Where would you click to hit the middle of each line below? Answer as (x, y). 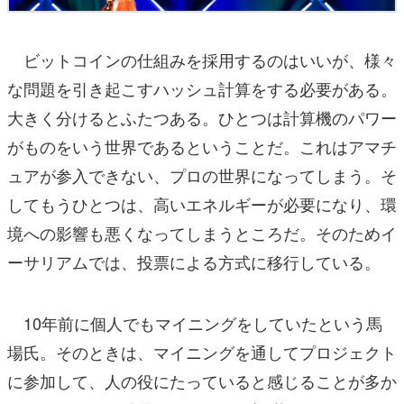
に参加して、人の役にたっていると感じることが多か (202, 380)
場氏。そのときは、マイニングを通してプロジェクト (202, 351)
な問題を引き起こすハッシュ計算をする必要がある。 (202, 88)
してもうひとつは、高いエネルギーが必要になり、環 (202, 203)
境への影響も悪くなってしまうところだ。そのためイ (202, 232)
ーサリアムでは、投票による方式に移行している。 (194, 261)
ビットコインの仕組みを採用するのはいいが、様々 (202, 59)
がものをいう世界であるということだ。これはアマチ (202, 146)
